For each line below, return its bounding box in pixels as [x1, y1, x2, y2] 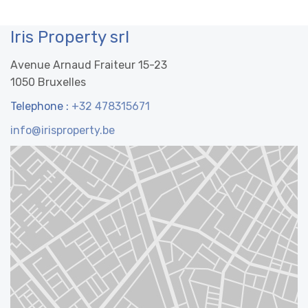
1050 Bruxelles [10, 76, 86, 89]
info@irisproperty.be [10, 124, 115, 137]
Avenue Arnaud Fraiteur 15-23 [10, 58, 167, 71]
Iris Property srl [10, 27, 129, 47]
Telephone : [10, 100, 71, 113]
